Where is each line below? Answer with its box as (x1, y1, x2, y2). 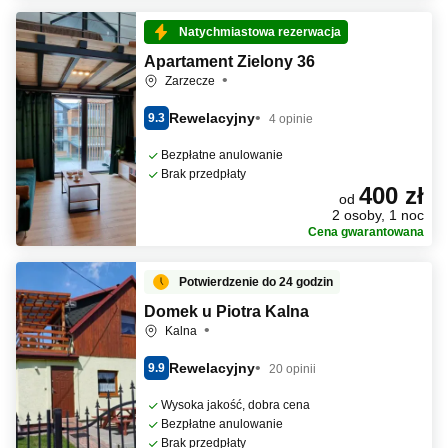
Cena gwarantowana (308, 225, 424, 239)
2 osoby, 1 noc (332, 207, 424, 223)
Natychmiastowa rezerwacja (179, 25, 341, 39)
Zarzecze (165, 74, 218, 88)
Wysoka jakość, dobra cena (161, 398, 310, 412)
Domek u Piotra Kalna (144, 303, 309, 320)
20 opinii (269, 361, 316, 376)
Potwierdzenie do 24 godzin (179, 275, 333, 289)
